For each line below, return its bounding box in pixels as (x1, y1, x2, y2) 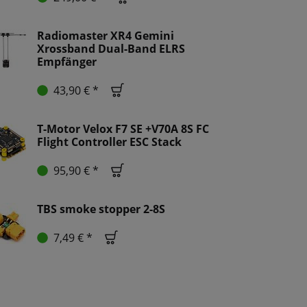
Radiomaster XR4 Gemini (37, 28, 174, 44)
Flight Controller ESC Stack (37, 134, 182, 150)
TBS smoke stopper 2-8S (37, 201, 165, 217)
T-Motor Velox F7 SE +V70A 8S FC (37, 121, 209, 137)
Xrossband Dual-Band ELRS (37, 41, 185, 57)
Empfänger (37, 54, 97, 70)
